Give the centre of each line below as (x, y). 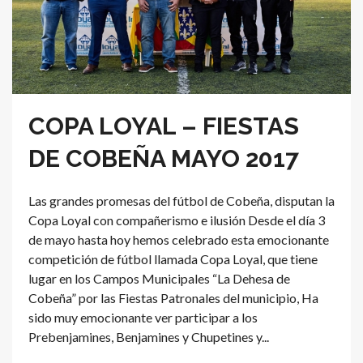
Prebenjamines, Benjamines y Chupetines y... (149, 336)
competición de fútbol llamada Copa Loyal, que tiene (173, 258)
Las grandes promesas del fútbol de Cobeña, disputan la (181, 200)
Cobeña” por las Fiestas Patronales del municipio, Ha (173, 297)
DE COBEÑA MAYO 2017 (164, 158)
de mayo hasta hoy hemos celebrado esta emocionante (179, 239)
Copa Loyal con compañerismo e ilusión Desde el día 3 (177, 220)
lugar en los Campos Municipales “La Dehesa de (159, 278)
